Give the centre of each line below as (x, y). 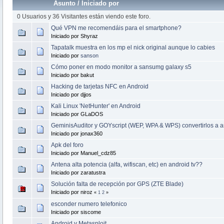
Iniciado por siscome (76, 212)
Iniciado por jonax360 (76, 133)
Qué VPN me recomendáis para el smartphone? (116, 28)
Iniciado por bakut (72, 75)
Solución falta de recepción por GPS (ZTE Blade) (117, 184)
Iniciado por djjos (71, 94)
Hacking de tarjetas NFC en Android (99, 86)
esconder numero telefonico (89, 204)
